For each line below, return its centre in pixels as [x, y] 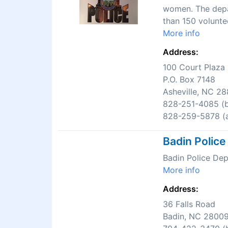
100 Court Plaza [194, 67]
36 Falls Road [189, 204]
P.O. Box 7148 [189, 80]
